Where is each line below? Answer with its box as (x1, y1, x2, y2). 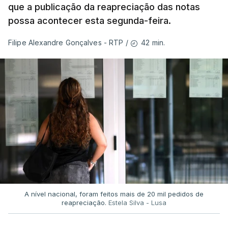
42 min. (141, 38, 165, 47)
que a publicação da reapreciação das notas (8, 1, 200, 12)
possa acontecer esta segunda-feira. (8, 15, 171, 26)
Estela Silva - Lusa (108, 198, 166, 207)
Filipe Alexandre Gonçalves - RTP (8, 38, 124, 47)
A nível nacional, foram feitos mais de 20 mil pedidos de (24, 189, 204, 198)
